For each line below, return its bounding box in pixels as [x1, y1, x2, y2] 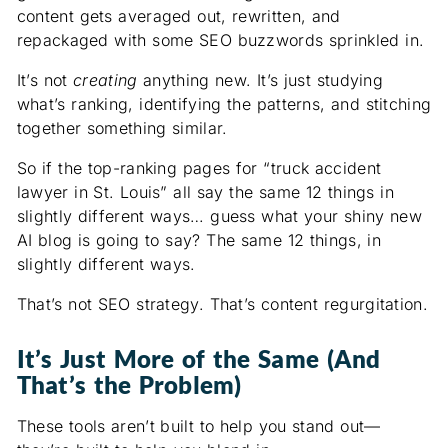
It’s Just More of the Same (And [16, 343, 381, 373]
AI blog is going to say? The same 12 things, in [16, 229, 382, 250]
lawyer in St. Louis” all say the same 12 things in [16, 181, 394, 202]
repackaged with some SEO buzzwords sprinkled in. [16, 29, 425, 50]
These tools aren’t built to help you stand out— [16, 415, 381, 436]
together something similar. [16, 117, 228, 138]
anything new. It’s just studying [137, 69, 384, 90]
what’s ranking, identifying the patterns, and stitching [16, 93, 432, 114]
